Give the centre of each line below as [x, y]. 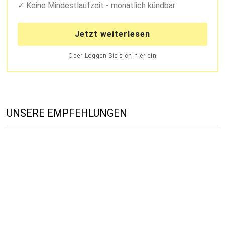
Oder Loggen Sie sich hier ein [112, 56]
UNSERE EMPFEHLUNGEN [67, 113]
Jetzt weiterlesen [112, 34]
